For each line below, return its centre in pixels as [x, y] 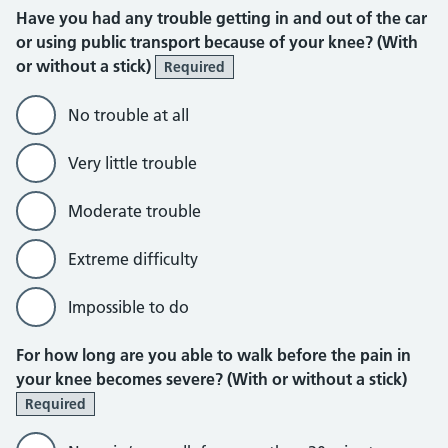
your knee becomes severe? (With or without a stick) [211, 379]
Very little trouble [132, 163]
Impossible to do [128, 307]
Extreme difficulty [133, 259]
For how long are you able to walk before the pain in [213, 355]
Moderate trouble [134, 211]
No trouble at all [128, 115]
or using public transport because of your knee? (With [217, 42]
